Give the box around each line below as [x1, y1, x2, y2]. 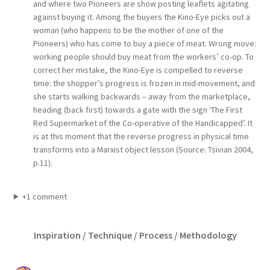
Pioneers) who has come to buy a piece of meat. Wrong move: [33, 38, 256, 49]
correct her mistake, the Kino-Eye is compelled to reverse [33, 64, 243, 76]
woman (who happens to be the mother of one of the [33, 25, 224, 36]
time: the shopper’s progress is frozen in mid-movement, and [33, 78, 255, 89]
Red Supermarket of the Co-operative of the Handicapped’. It [33, 118, 253, 129]
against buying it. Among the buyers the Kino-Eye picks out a [33, 11, 250, 23]
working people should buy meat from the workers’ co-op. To [33, 51, 254, 63]
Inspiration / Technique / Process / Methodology [33, 229, 237, 241]
